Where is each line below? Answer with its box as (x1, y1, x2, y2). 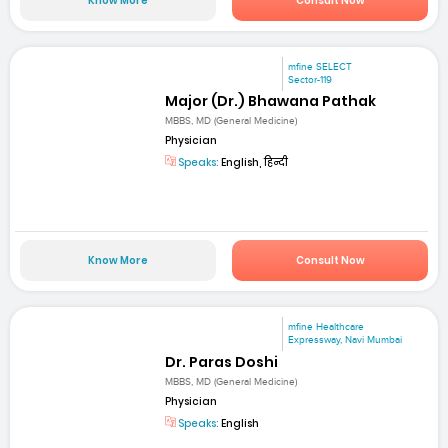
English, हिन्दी (219, 155, 289, 171)
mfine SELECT (288, 60, 353, 73)
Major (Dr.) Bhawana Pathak (165, 90, 377, 111)
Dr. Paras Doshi (165, 351, 279, 372)
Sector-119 (288, 73, 333, 86)
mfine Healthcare (288, 321, 365, 334)
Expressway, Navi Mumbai (288, 334, 403, 347)
